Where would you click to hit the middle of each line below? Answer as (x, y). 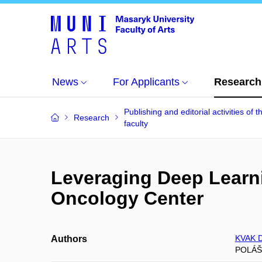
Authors (69, 239)
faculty (136, 123)
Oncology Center (127, 198)
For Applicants (146, 82)
